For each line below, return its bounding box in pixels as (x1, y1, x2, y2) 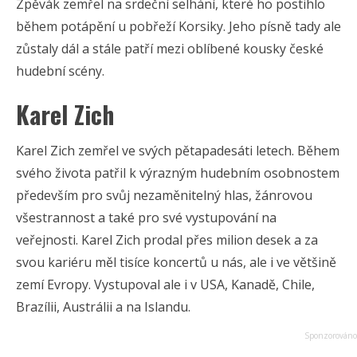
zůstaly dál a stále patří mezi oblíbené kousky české (16, 40, 324, 58)
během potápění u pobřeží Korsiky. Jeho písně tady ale (16, 18, 341, 36)
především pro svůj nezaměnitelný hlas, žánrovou (16, 186, 312, 205)
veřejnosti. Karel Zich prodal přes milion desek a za (16, 231, 318, 249)
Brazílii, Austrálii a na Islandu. (16, 298, 190, 316)
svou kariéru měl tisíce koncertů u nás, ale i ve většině (16, 253, 336, 272)
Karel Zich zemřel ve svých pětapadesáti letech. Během (16, 142, 339, 160)
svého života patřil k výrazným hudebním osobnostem (16, 164, 339, 182)
